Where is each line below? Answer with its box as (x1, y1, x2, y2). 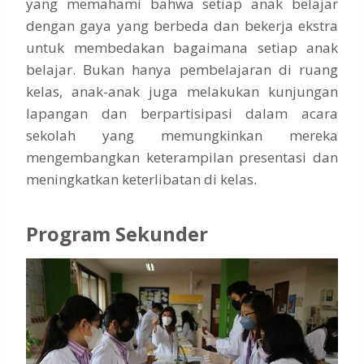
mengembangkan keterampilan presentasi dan (26, 147, 338, 167)
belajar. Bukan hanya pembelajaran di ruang (26, 59, 338, 79)
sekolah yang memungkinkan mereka (26, 125, 338, 145)
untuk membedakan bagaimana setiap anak (26, 37, 338, 57)
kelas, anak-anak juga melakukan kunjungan (26, 81, 338, 101)
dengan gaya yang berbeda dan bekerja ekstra (26, 15, 338, 35)
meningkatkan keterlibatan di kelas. (26, 169, 257, 188)
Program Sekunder (26, 219, 208, 247)
